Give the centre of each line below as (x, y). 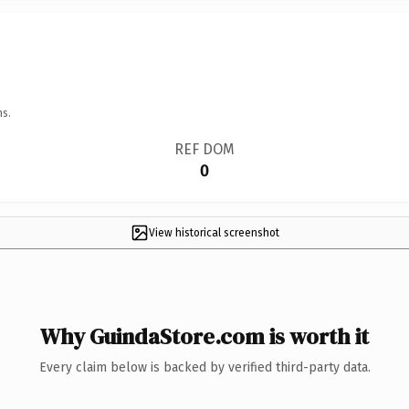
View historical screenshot (214, 232)
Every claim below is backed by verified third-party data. (204, 367)
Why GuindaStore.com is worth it (204, 336)
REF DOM (204, 149)
